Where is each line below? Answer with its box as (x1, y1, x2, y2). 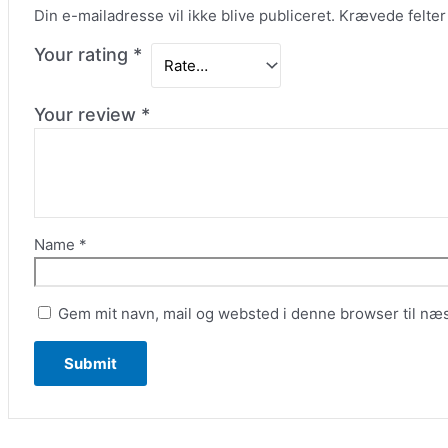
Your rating (34, 44, 134, 66)
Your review (34, 104, 142, 126)
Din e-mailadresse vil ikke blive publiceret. (34, 6, 336, 26)
